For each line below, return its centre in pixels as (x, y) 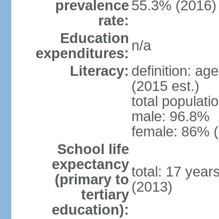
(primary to (92, 179)
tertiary (105, 195)
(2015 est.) (165, 86)
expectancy (90, 164)
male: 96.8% (170, 116)
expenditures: (82, 53)
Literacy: (99, 71)
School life (93, 149)
